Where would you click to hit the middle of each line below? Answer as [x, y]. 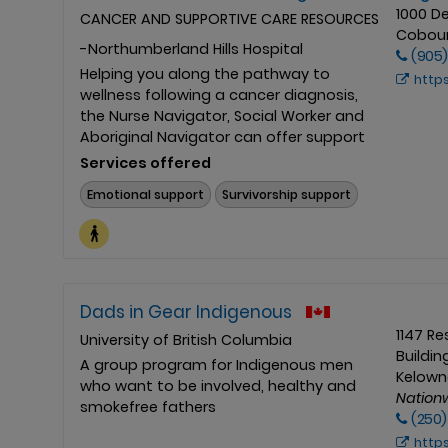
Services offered [145, 163]
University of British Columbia [186, 339]
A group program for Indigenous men [216, 364]
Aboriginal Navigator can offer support [222, 137]
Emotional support [146, 194]
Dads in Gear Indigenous [186, 311]
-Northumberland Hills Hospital [191, 49]
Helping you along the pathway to [205, 74]
